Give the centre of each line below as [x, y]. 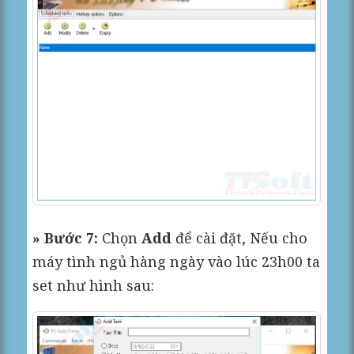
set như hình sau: [94, 286]
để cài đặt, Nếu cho [240, 238]
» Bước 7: [66, 238]
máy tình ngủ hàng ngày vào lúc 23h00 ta [177, 262]
